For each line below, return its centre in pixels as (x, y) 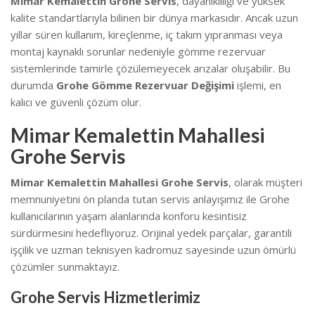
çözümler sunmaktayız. (65, 266)
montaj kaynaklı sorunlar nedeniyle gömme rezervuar (138, 51)
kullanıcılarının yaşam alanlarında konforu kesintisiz (129, 216)
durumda (33, 85)
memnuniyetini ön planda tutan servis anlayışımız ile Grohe (150, 199)
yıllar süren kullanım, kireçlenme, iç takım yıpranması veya (147, 34)
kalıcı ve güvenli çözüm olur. (76, 102)
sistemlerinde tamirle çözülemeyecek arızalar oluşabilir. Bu (150, 68)
